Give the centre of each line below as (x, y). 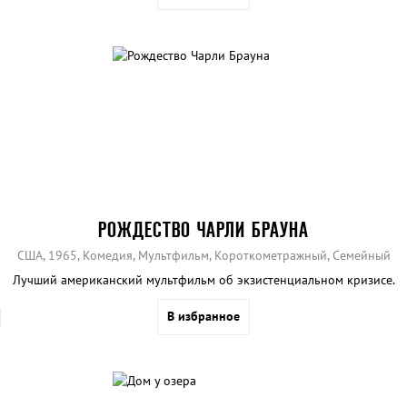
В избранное (203, 316)
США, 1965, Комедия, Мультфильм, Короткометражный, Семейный (203, 255)
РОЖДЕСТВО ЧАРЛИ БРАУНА (203, 229)
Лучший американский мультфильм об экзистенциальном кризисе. (203, 279)
